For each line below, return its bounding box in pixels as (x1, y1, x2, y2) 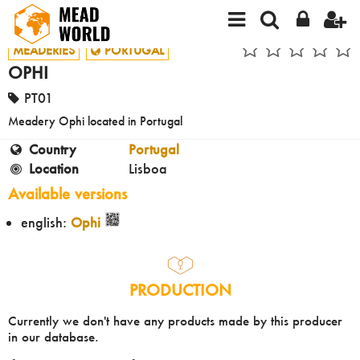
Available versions (8, 185, 127, 204)
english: (21, 214, 71, 231)
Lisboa (129, 160, 167, 178)
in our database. (8, 328, 99, 345)
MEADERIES (13, 43, 75, 58)
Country (28, 141, 76, 158)
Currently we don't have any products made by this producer (8, 312, 342, 329)
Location (28, 160, 79, 178)
